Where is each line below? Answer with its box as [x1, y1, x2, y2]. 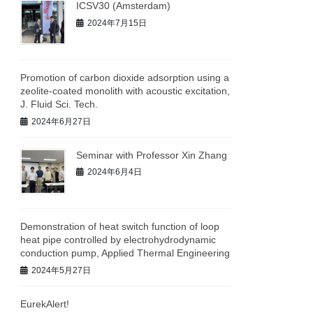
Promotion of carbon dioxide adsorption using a [20, 72, 230, 84]
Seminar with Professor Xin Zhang [76, 149, 228, 161]
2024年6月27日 [31, 116, 92, 126]
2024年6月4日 [87, 167, 143, 177]
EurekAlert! [20, 298, 70, 310]
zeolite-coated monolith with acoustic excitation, [20, 85, 231, 97]
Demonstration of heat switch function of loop [20, 221, 220, 233]
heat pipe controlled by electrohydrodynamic [20, 234, 217, 246]
